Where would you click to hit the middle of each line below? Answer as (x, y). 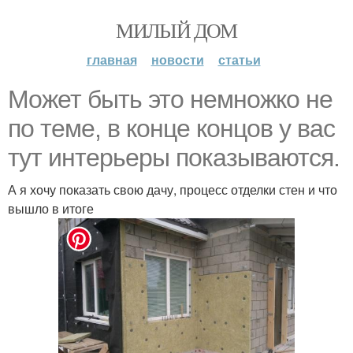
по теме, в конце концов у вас (171, 128)
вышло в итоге (51, 208)
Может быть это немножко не (170, 99)
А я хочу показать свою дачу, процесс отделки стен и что (173, 190)
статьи (239, 59)
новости (177, 59)
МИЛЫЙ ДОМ (176, 30)
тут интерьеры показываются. (174, 158)
